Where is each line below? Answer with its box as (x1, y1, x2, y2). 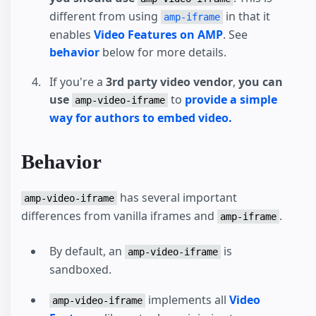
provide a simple (185, 92, 277, 108)
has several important (117, 189, 237, 205)
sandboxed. (49, 261, 111, 277)
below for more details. (99, 44, 226, 60)
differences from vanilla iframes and (21, 207, 217, 224)
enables (49, 26, 94, 42)
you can (238, 74, 283, 90)
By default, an (49, 243, 125, 259)
